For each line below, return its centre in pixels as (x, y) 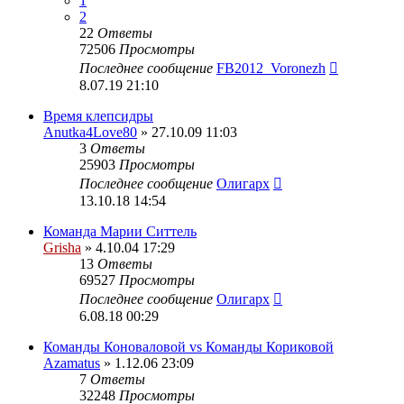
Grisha (62, 247)
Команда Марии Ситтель (120, 231)
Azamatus (72, 363)
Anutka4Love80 (90, 132)
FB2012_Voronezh (271, 68)
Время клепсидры (98, 115)
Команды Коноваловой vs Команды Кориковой (188, 346)
